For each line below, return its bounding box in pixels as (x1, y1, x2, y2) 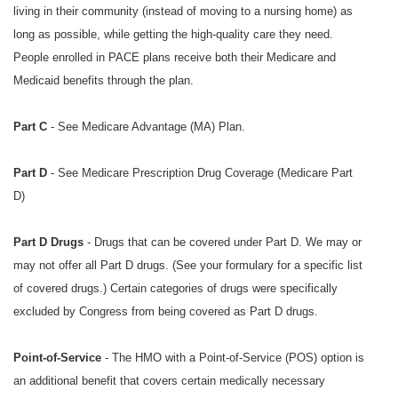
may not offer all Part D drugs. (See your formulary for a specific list (13, 259, 362, 273)
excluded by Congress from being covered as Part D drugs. (13, 305, 318, 319)
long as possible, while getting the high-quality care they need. (13, 28, 333, 42)
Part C (13, 120, 47, 134)
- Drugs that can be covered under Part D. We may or (84, 235, 362, 250)
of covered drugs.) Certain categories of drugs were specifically (13, 282, 338, 296)
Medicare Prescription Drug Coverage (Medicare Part (82, 166, 353, 180)
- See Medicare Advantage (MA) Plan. (47, 120, 245, 134)
